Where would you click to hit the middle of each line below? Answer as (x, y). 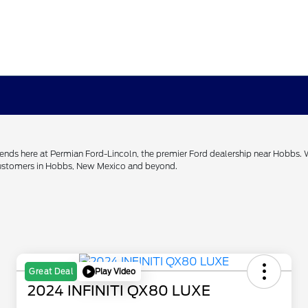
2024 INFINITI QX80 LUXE (119, 291)
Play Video (115, 271)
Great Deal (51, 272)
